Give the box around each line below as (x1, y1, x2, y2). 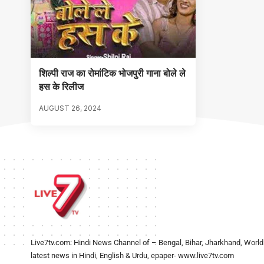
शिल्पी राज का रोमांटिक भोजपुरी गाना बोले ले (39, 67, 186, 79)
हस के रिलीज (39, 80, 84, 93)
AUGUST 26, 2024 (39, 103, 101, 113)
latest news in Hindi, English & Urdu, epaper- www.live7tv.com (31, 250, 234, 260)
